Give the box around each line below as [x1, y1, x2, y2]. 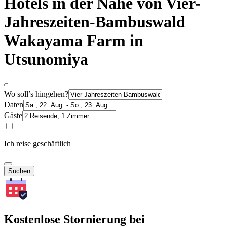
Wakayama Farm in [4, 31, 143, 50]
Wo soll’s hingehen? [4, 89, 68, 98]
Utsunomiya [4, 50, 88, 69]
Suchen [8, 167, 30, 175]
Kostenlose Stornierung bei [4, 212, 145, 226]
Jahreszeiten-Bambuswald [4, 13, 185, 31]
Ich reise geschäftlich [4, 139, 71, 148]
